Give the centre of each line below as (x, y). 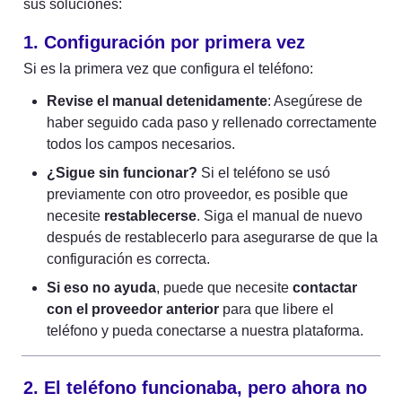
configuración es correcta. (128, 258)
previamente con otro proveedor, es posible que (197, 194)
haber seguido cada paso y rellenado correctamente (212, 122)
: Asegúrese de (315, 100)
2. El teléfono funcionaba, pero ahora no (195, 387)
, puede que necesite (224, 287)
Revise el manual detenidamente (157, 100)
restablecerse (150, 215)
